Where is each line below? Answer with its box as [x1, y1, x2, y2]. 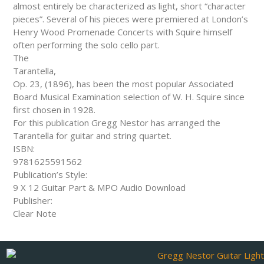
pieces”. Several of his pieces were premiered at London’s [13, 13, 248, 25]
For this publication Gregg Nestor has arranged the [13, 117, 220, 128]
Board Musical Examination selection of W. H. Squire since [13, 91, 245, 103]
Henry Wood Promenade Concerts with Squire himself [13, 26, 232, 38]
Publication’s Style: [13, 169, 87, 180]
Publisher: [13, 194, 52, 206]
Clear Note [13, 207, 57, 219]
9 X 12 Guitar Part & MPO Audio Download [13, 181, 186, 193]
